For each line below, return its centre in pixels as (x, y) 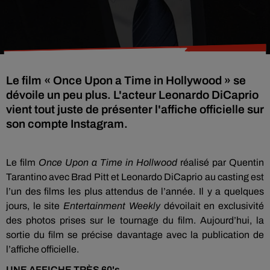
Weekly (144, 206)
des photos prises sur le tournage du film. (101, 220)
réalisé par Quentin (222, 162)
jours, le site (33, 206)
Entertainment (95, 206)
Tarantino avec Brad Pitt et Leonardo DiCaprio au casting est (135, 177)
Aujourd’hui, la (232, 220)
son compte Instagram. (67, 124)
